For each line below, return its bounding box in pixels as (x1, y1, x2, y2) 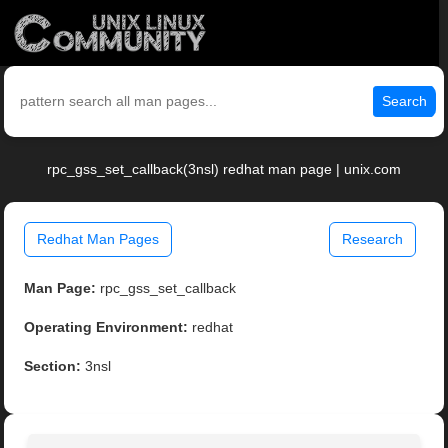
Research (341, 231, 403, 248)
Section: (24, 358, 82, 375)
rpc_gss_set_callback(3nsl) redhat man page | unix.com (47, 161, 401, 178)
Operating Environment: (24, 319, 189, 336)
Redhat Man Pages (37, 231, 160, 248)
